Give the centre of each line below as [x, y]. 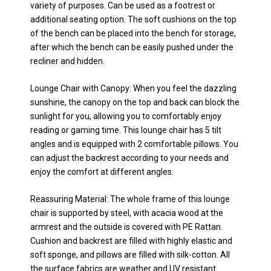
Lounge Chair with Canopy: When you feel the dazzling [133, 88]
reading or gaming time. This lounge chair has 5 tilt [126, 130]
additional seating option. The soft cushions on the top [133, 19]
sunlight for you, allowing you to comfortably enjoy [126, 116]
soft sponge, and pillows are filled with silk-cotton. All [130, 255]
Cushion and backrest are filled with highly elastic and [131, 241]
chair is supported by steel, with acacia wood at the [127, 213]
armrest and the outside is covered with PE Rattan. [126, 227]
